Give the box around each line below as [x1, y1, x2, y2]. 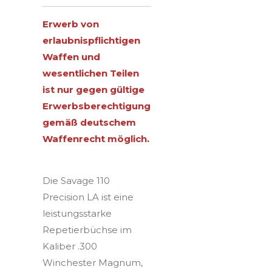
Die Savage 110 [42, 174, 110, 186]
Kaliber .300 [42, 240, 97, 252]
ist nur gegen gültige [42, 83, 144, 95]
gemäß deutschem [42, 116, 136, 128]
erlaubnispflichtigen [42, 34, 140, 46]
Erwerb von [42, 18, 99, 30]
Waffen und [42, 50, 100, 63]
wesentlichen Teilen [42, 67, 139, 79]
